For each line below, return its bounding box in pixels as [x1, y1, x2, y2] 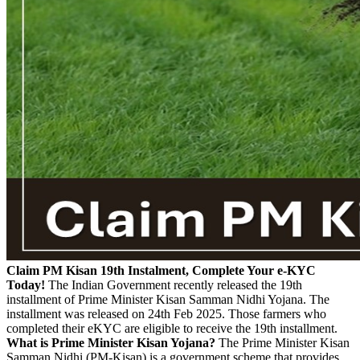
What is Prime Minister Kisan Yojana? [6, 335, 215, 350]
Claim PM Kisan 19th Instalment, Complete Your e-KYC [6, 263, 316, 277]
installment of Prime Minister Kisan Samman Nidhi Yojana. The [6, 292, 329, 306]
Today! [6, 277, 45, 292]
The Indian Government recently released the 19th [45, 277, 302, 292]
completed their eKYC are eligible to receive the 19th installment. [6, 321, 337, 335]
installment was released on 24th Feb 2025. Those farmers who [6, 306, 326, 321]
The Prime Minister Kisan [215, 335, 350, 350]
